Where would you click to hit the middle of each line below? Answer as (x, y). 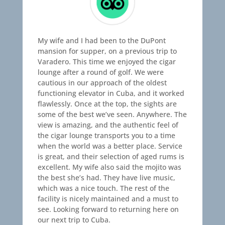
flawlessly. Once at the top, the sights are (107, 104)
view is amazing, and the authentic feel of (108, 125)
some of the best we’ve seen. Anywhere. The (112, 114)
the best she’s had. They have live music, (106, 178)
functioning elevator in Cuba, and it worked (111, 93)
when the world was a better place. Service (110, 146)
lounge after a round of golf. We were (100, 72)
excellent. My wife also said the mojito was (109, 167)
